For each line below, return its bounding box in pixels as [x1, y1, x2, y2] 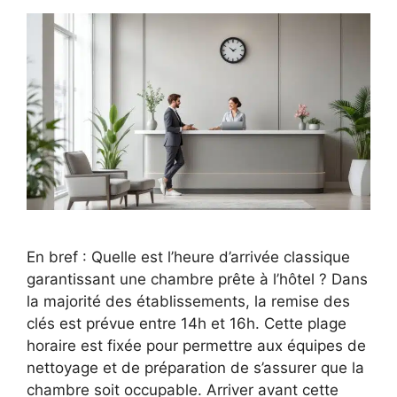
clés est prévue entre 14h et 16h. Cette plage [27, 314, 346, 332]
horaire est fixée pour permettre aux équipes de [27, 336, 366, 354]
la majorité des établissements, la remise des [27, 292, 350, 310]
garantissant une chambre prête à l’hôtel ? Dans [27, 269, 368, 288]
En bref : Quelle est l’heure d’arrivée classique [27, 247, 350, 266]
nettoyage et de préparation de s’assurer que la [27, 358, 364, 377]
